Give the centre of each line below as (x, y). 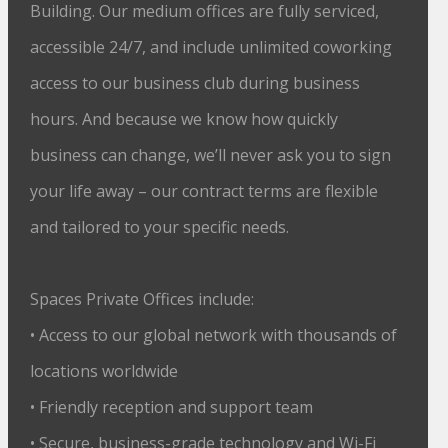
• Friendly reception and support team (172, 407)
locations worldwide (104, 371)
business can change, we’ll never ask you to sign (211, 155)
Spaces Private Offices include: (142, 299)
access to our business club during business (195, 83)
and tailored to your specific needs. (160, 227)
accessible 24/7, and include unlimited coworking (211, 47)
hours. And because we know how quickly (184, 119)
